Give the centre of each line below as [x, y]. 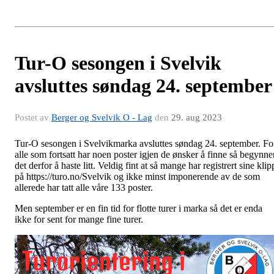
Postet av [33, 117]
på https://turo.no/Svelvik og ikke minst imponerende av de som [137, 176]
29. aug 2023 [197, 117]
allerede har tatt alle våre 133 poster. [84, 187]
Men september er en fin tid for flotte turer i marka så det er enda [139, 208]
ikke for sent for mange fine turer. [79, 219]
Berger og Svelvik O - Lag [102, 117]
